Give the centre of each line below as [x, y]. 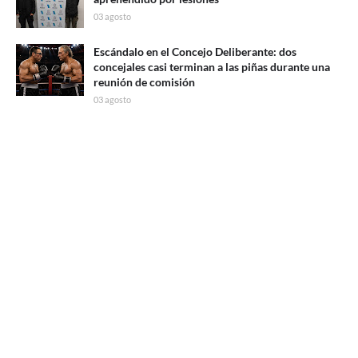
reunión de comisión [144, 82]
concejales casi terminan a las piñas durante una [212, 67]
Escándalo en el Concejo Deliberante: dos [195, 52]
